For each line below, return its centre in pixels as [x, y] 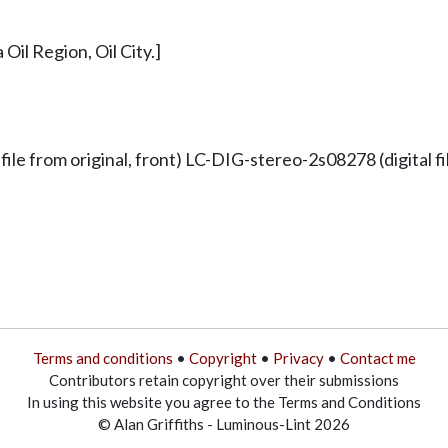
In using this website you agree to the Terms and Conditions [224, 401]
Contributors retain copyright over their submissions [224, 379]
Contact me [377, 357]
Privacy [298, 357]
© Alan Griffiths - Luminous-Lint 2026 [224, 423]
